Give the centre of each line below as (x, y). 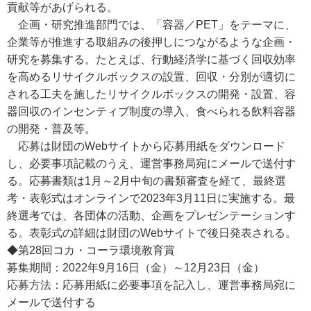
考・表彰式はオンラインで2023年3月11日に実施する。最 (151, 198)
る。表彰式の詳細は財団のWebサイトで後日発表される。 (152, 233)
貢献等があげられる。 (62, 7)
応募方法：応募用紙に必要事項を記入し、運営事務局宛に (151, 285)
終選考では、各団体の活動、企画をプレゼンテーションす (151, 216)
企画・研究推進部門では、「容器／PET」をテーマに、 (151, 25)
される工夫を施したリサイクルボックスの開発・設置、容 (151, 94)
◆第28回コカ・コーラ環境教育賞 (91, 250)
